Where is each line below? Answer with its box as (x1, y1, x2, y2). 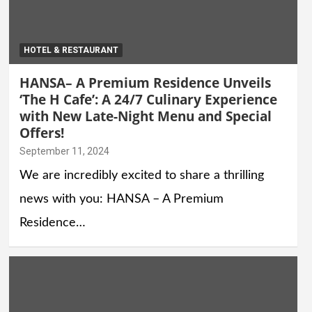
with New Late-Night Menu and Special (19, 107, 272, 125)
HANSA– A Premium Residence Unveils (19, 73, 271, 92)
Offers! (19, 123, 64, 142)
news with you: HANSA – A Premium (19, 192, 224, 205)
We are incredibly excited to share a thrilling (19, 169, 264, 182)
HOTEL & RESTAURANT (23, 45, 118, 55)
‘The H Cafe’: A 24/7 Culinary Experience (19, 90, 277, 109)
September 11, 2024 (19, 145, 109, 157)
